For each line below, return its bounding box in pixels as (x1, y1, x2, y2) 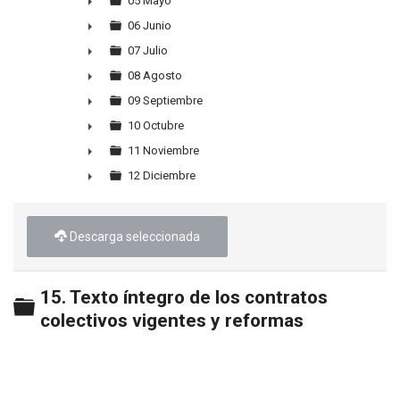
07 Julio (128, 44, 168, 57)
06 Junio (128, 19, 171, 32)
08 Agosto (128, 69, 182, 82)
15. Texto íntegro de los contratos (40, 287, 328, 308)
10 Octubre (128, 119, 184, 132)
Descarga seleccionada (70, 229, 200, 244)
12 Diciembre (128, 169, 196, 182)
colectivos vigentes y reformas (40, 310, 304, 331)
